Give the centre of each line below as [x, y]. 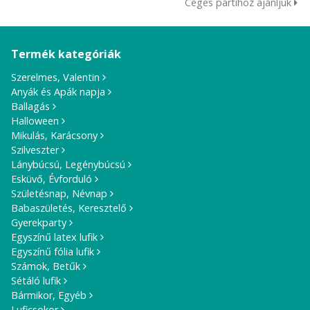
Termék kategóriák [66, 54]
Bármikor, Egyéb [49, 295]
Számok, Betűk [46, 266]
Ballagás [31, 106]
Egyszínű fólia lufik [53, 251]
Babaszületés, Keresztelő [69, 208]
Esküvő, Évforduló [52, 179]
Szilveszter [35, 149]
